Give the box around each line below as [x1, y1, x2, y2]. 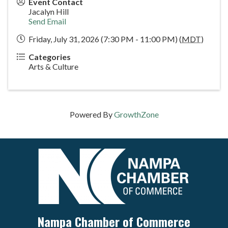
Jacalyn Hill [28, 7, 69, 17]
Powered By [69, 109, 114, 120]
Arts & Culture [28, 62, 78, 72]
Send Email [28, 16, 66, 26]
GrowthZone [113, 109, 159, 120]
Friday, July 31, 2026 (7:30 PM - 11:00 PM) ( [28, 34, 182, 44]
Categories [28, 52, 71, 62]
